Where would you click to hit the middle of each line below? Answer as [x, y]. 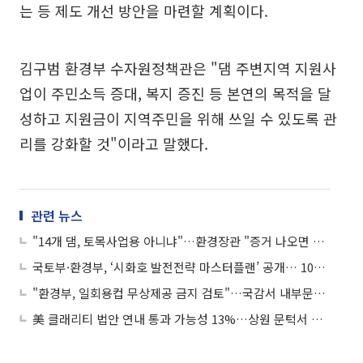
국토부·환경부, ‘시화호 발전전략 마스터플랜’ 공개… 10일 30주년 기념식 [320, 267]
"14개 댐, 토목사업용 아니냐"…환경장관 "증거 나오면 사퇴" [319, 241]
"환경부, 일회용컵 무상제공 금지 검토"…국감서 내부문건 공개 [320, 293]
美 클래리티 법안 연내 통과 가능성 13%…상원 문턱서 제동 [317, 318]
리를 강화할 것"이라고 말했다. [114, 143]
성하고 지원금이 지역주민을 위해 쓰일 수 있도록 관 [178, 118]
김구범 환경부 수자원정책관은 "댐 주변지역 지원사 [178, 68]
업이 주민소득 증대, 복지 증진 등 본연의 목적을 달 [175, 93]
